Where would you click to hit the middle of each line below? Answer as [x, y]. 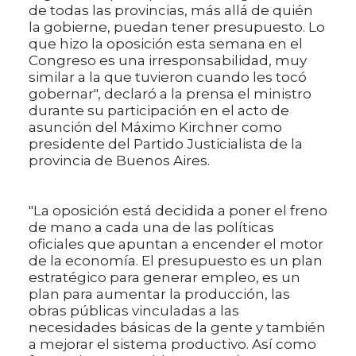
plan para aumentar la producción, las [159, 294]
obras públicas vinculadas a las [134, 310]
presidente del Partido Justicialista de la [166, 143]
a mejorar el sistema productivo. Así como [172, 344]
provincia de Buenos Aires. [119, 160]
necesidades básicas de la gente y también [177, 327]
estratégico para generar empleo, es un [164, 277]
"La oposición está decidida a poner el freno [178, 210]
